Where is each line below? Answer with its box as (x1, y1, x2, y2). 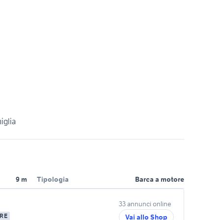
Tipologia (37, 175, 69, 184)
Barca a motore (135, 175, 184, 184)
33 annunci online (119, 199, 171, 208)
